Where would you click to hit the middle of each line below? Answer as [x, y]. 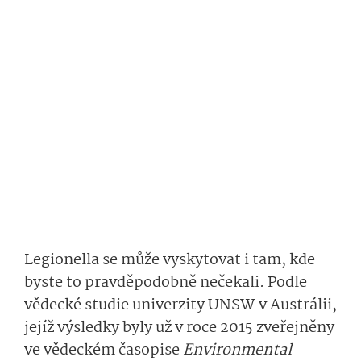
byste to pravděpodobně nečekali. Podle [166, 283]
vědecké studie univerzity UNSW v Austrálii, [180, 306]
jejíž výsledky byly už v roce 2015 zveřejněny [179, 328]
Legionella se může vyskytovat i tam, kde [170, 261]
